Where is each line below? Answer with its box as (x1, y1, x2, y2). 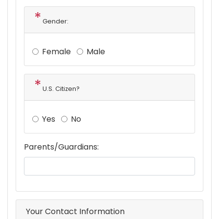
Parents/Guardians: (24, 141, 99, 153)
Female (42, 46, 71, 58)
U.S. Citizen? (43, 85, 80, 93)
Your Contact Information (26, 206, 125, 218)
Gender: (43, 17, 68, 26)
